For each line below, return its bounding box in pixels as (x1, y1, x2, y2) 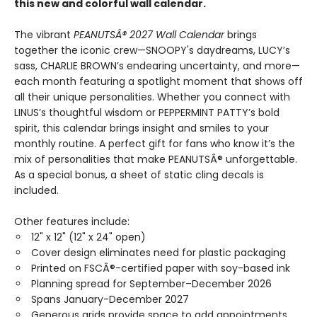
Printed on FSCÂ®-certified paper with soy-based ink (31, 260, 290, 275)
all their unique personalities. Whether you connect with (14, 89, 290, 104)
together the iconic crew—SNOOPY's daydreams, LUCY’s (14, 42, 290, 57)
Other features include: (14, 214, 129, 229)
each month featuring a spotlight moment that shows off (14, 74, 303, 88)
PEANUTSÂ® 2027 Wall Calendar (74, 27, 227, 42)
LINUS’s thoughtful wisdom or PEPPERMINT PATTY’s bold (14, 105, 279, 120)
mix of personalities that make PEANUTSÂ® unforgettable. (14, 151, 297, 166)
